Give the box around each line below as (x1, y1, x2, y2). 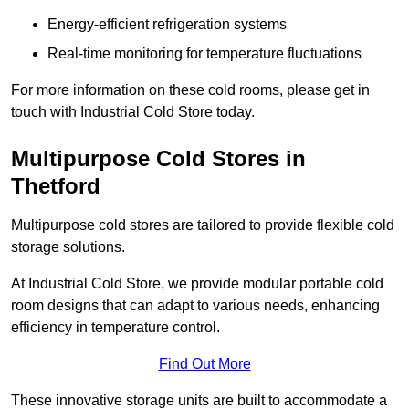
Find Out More (158, 356, 251, 372)
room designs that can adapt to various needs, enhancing (11, 298, 380, 314)
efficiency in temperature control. (11, 320, 220, 336)
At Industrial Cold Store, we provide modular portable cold (11, 276, 383, 292)
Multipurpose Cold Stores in (11, 146, 306, 172)
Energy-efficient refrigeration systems (47, 16, 287, 33)
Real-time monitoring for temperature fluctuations (47, 46, 362, 62)
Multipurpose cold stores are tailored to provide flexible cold (11, 217, 394, 234)
